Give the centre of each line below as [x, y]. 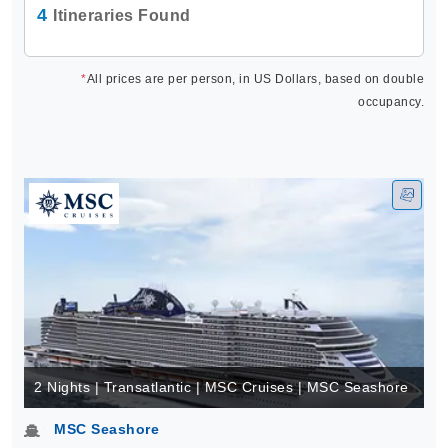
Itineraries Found [122, 15]
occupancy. [391, 102]
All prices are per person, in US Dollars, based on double [255, 79]
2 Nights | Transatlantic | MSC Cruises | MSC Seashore [221, 387]
